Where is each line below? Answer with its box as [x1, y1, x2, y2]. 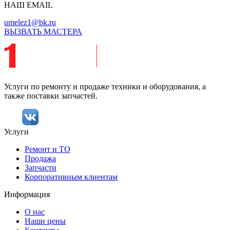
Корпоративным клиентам [25, 172, 118, 182]
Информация [4, 190, 50, 199]
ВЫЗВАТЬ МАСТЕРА [4, 27, 82, 36]
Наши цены [25, 217, 66, 226]
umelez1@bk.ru [4, 18, 56, 27]
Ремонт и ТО [25, 145, 70, 154]
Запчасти [25, 163, 56, 172]
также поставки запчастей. [4, 91, 98, 101]
